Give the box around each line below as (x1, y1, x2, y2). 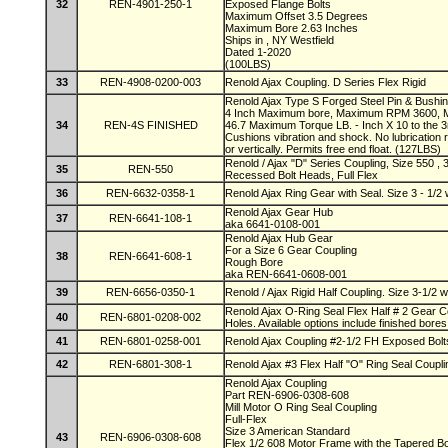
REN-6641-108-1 (109, 212, 192, 224)
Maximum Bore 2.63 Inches (225, 22, 361, 34)
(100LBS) (225, 58, 271, 70)
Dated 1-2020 (225, 46, 294, 58)
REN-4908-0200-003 (100, 76, 201, 88)
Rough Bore (225, 256, 286, 268)
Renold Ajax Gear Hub (225, 206, 336, 218)
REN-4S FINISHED (103, 119, 198, 131)
